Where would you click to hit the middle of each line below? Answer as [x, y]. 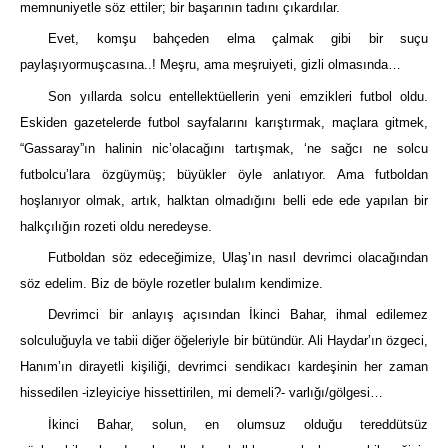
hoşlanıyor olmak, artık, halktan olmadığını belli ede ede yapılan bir [224, 200]
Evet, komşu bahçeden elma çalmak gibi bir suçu [238, 39]
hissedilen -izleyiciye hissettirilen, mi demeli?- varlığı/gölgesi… [201, 393]
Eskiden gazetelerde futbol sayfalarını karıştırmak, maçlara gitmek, [224, 122]
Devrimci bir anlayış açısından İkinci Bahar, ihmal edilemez [238, 315]
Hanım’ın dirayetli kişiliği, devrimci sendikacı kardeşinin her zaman [224, 367]
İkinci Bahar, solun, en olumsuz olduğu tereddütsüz [238, 424]
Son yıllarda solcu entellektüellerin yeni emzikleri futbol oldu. [238, 96]
